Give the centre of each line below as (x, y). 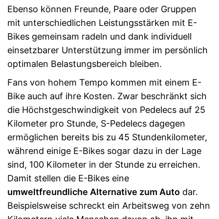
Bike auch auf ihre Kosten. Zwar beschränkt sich (107, 96)
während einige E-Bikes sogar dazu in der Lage (104, 151)
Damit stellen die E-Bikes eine (68, 178)
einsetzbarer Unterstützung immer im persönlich (108, 50)
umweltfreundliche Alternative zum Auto (94, 192)
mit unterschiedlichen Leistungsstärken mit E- (102, 23)
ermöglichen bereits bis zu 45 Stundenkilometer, (107, 137)
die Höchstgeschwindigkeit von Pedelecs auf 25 (106, 110)
